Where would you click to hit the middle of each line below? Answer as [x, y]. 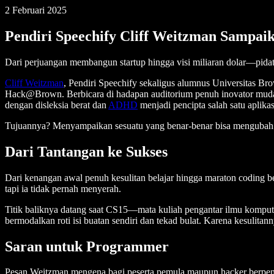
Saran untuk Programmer [87, 246]
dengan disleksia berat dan [57, 105]
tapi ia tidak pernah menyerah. [64, 188]
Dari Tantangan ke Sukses [86, 151]
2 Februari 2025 [36, 10]
